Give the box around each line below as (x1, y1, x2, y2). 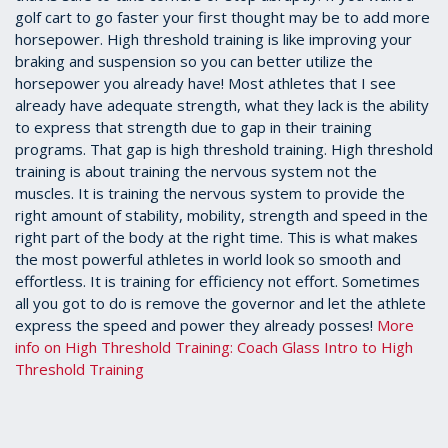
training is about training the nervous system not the (15, 161, 377, 182)
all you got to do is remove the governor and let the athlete (15, 293, 426, 314)
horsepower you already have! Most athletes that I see (15, 73, 396, 94)
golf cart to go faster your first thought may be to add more (15, 7, 430, 28)
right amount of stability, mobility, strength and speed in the (15, 205, 428, 226)
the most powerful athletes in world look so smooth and (15, 249, 401, 270)
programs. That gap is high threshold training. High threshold (15, 139, 433, 160)
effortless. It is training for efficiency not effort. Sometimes (15, 271, 420, 292)
